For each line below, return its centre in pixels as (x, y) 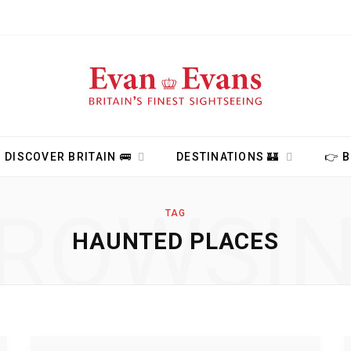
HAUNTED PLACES (175, 241)
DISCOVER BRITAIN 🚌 (68, 157)
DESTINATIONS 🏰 (228, 157)
